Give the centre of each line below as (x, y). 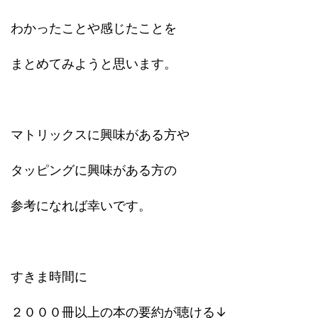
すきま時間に (49, 276)
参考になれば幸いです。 (81, 205)
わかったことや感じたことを (94, 28)
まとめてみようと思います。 (94, 64)
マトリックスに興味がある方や (100, 135)
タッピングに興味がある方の (94, 170)
